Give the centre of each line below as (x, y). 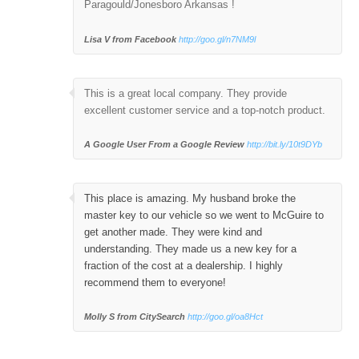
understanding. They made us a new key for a (191, 249)
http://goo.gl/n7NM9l (218, 39)
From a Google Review (197, 144)
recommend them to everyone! (155, 283)
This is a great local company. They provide (186, 93)
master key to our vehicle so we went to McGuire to (204, 216)
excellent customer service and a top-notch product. (205, 110)
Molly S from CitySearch (135, 317)
